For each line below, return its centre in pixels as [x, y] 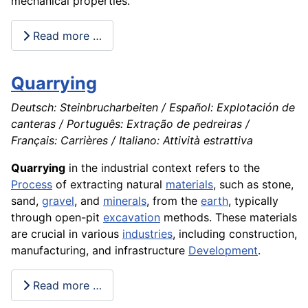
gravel [58, 201]
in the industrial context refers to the [163, 168]
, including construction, [235, 234]
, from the [174, 201]
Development [223, 251]
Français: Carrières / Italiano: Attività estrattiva [132, 141]
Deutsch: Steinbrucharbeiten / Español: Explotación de [153, 108]
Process [32, 185]
